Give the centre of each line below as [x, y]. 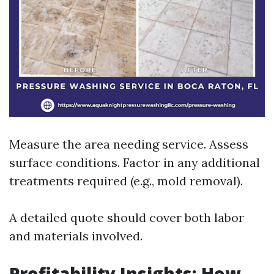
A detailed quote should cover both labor [127, 217]
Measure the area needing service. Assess [129, 144]
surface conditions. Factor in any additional [135, 162]
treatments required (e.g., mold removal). [126, 181]
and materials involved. [76, 236]
